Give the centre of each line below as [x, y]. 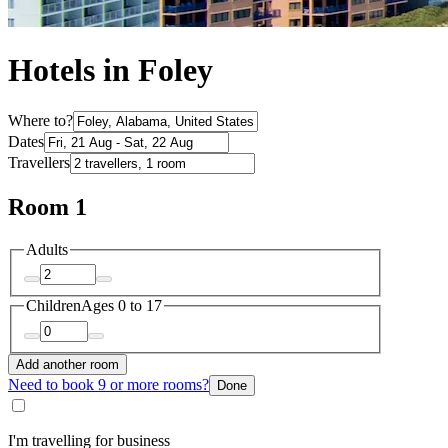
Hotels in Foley [110, 70]
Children [53, 306]
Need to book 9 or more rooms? [108, 384]
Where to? [40, 120]
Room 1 [47, 206]
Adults [47, 249]
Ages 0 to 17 [121, 306]
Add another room [67, 364]
